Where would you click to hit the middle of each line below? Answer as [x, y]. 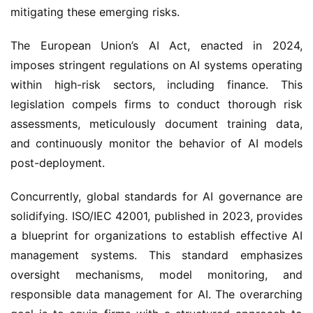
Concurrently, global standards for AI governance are [156, 196]
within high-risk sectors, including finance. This [156, 85]
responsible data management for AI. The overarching [156, 294]
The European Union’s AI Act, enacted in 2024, [156, 45]
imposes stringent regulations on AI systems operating [156, 65]
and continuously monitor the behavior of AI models [156, 143]
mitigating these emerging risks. [95, 12]
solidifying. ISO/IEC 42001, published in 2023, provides [156, 216]
